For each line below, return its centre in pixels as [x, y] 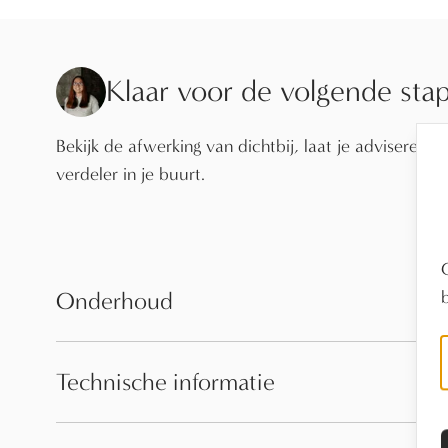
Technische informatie [165, 382]
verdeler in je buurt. [130, 174]
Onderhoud [114, 301]
